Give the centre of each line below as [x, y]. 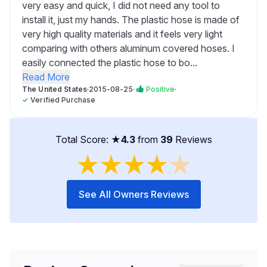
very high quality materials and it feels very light [122, 34]
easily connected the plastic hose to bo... [110, 63]
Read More [46, 77]
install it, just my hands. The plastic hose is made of [131, 20]
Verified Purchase [63, 100]
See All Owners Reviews [133, 194]
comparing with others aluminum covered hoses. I [128, 48]
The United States [55, 89]
